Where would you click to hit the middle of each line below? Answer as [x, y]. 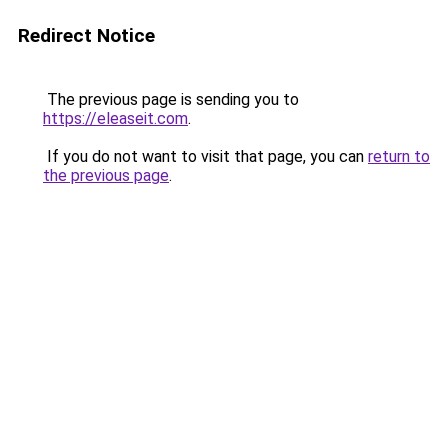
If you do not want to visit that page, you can [205, 156]
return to [399, 156]
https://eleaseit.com [115, 118]
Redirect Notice [86, 35]
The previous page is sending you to [171, 99]
